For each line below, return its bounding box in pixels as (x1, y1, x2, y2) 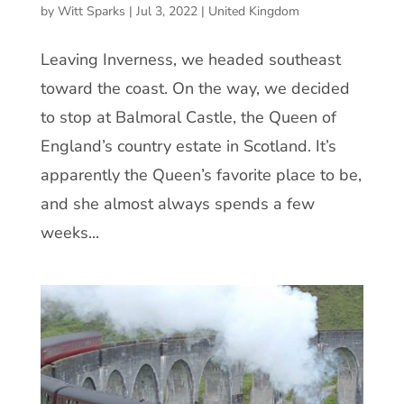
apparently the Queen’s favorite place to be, (40, 164, 362, 187)
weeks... (40, 222, 99, 244)
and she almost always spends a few (40, 193, 315, 216)
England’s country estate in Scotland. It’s (40, 135, 336, 158)
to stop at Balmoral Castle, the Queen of (40, 106, 336, 129)
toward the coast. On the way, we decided (40, 78, 350, 100)
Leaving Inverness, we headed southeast (40, 49, 341, 71)
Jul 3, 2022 (135, 3, 197, 21)
